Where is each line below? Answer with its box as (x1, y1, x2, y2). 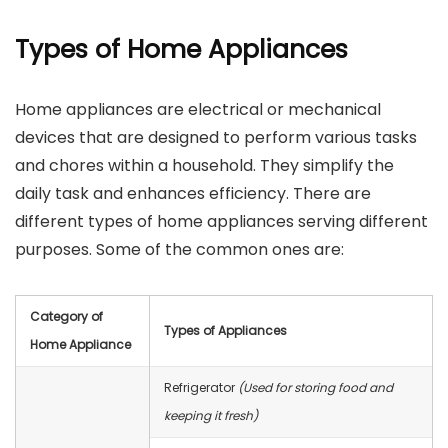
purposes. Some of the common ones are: (15, 238, 344, 261)
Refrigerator (164, 379, 238, 396)
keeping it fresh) (164, 407, 258, 424)
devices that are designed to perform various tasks (15, 126, 417, 149)
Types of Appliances (164, 322, 287, 339)
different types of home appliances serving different (15, 210, 428, 233)
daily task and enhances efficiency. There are (15, 182, 371, 205)
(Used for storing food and (238, 379, 393, 396)
